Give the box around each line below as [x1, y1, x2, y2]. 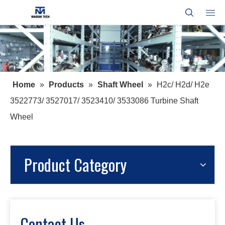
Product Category [24, 153, 127, 177]
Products [49, 80, 84, 89]
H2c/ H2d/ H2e [157, 80, 209, 89]
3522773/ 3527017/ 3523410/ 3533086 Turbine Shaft [10, 96, 198, 105]
